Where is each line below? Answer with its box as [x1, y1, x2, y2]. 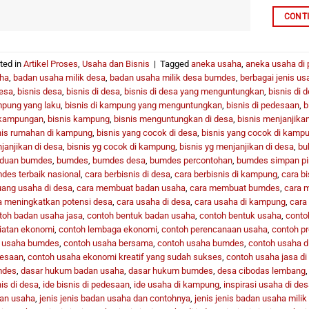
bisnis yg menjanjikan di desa [179, 141, 294, 152]
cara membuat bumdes [189, 182, 280, 193]
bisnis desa [17, 86, 62, 97]
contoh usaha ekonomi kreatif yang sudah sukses [27, 251, 222, 262]
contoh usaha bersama [63, 237, 153, 248]
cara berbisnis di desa [84, 168, 170, 179]
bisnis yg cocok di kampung [66, 141, 175, 152]
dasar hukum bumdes [128, 265, 213, 276]
